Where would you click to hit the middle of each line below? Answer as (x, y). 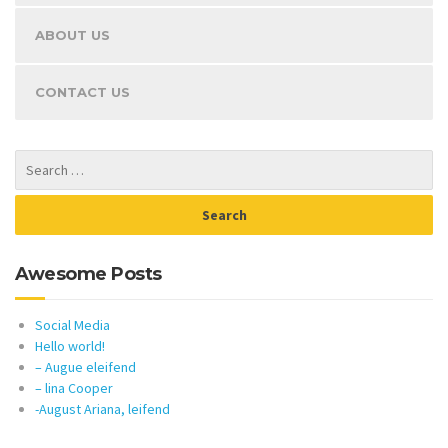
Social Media (72, 325)
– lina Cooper (74, 388)
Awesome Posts (88, 274)
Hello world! (70, 346)
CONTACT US (82, 92)
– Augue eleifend (85, 367)
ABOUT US (72, 35)
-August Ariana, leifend (102, 409)
